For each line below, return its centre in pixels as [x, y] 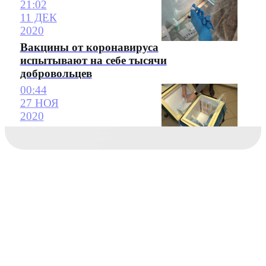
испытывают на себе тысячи [93, 60]
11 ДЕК [38, 17]
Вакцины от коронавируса [89, 47]
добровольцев [56, 73]
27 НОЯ [39, 103]
